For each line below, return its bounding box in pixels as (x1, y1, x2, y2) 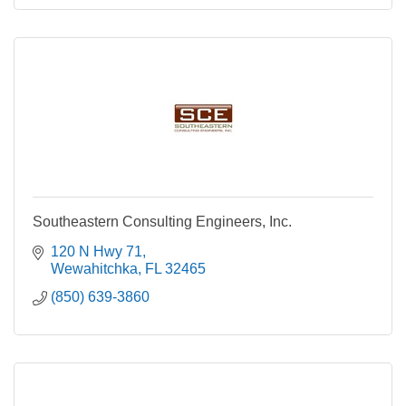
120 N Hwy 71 (51, 244, 142, 260)
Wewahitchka (51, 261, 138, 277)
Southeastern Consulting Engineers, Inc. (33, 214, 292, 230)
